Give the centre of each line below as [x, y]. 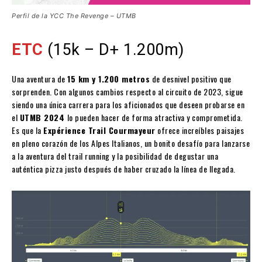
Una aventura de [39, 78]
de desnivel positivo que [191, 78]
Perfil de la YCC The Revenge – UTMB [74, 15]
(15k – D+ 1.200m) [113, 49]
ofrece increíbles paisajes [199, 130]
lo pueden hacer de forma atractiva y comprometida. [155, 117]
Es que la [27, 130]
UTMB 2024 [43, 117]
